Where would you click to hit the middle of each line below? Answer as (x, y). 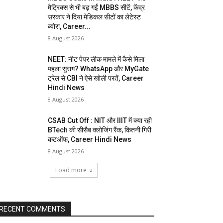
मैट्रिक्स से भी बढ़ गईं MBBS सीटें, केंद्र (97, 7)
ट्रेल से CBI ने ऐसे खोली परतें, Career (96, 78)
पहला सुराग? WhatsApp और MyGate (99, 69)
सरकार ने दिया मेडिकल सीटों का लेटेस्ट (95, 17)
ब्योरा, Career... (69, 26)
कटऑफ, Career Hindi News (90, 139)
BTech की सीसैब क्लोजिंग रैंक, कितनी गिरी (100, 130)
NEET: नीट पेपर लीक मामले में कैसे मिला (96, 59)
